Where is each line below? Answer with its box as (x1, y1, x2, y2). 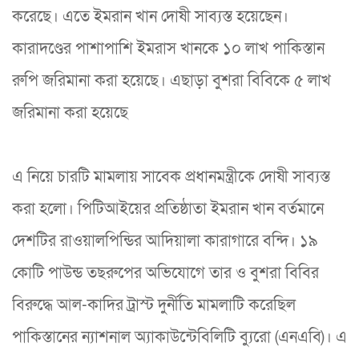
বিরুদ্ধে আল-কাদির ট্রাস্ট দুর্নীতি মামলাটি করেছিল (12, 294, 296, 316)
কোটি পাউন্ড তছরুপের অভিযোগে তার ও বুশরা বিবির (12, 262, 319, 284)
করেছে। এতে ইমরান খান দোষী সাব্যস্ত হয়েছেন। (12, 6, 288, 27)
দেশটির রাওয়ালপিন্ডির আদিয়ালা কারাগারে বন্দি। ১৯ (12, 230, 318, 252)
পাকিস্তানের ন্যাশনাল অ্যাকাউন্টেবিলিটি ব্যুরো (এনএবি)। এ (12, 326, 347, 348)
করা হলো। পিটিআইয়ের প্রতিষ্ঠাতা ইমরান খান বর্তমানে (12, 198, 324, 220)
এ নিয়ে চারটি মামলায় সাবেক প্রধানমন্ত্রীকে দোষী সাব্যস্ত (12, 166, 330, 188)
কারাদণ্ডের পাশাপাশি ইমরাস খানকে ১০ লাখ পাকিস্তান (12, 38, 325, 59)
